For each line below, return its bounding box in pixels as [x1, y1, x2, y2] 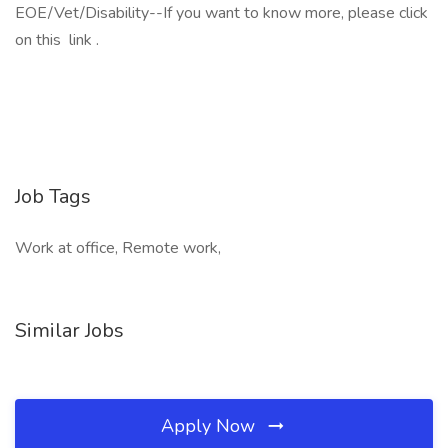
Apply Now [161, 414, 260, 438]
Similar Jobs [15, 317, 124, 344]
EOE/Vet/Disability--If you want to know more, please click [15, 2, 428, 24]
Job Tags [15, 183, 91, 210]
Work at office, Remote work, [15, 237, 221, 259]
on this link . [15, 29, 103, 51]
